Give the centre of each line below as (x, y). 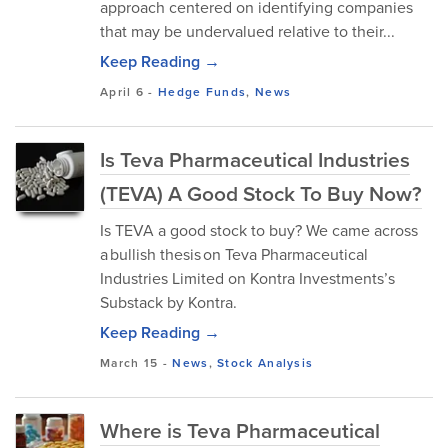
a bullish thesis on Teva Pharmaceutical (234, 254)
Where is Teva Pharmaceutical (240, 430)
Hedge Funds (202, 91)
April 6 (122, 91)
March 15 (129, 362)
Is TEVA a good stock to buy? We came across (259, 230)
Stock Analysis (265, 362)
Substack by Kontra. (168, 302)
